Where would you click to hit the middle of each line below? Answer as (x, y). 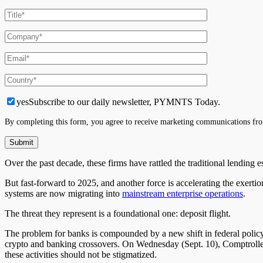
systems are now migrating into (63, 193)
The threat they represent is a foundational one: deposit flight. (118, 213)
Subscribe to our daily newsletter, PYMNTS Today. (124, 102)
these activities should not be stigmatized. (81, 254)
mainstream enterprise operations (183, 193)
